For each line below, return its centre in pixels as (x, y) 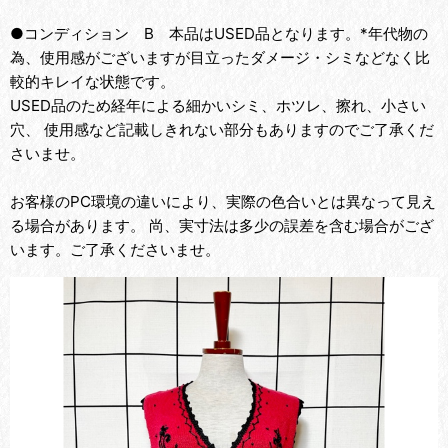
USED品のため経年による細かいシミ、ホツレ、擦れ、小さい (218, 105)
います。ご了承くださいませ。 (115, 249)
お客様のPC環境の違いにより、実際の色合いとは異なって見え (223, 201)
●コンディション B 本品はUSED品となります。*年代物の (219, 33)
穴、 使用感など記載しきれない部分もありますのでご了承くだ (222, 129)
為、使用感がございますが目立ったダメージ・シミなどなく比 (220, 57)
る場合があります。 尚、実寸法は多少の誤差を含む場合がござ (222, 225)
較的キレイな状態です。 (92, 81)
